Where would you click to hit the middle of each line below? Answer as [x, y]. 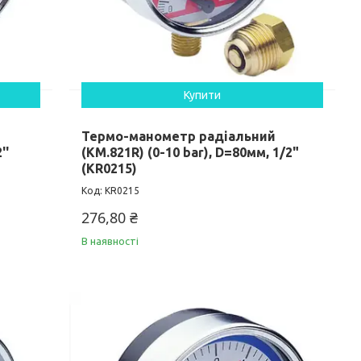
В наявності [110, 241]
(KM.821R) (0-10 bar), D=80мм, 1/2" [191, 153]
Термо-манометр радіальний [179, 137]
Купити [203, 95]
